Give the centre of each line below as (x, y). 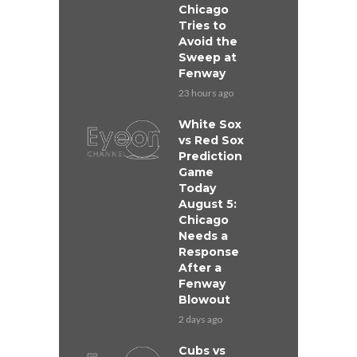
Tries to (202, 26)
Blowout (204, 300)
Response (209, 252)
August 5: (208, 204)
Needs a (203, 236)
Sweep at (208, 58)
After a (200, 268)
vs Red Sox (211, 141)
